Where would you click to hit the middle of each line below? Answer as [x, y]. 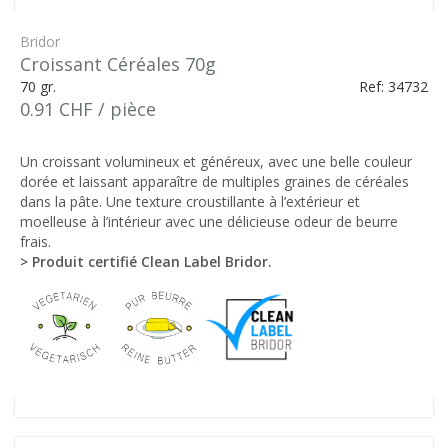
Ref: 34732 [393, 86]
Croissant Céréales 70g [118, 64]
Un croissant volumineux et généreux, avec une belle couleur [216, 161]
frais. [35, 241]
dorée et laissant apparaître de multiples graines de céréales [214, 181]
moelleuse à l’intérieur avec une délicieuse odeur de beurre [209, 221]
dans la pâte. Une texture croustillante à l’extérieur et [190, 201]
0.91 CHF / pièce [88, 109]
